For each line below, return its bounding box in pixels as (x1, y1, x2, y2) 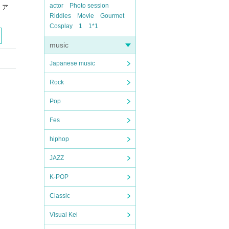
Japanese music (50, 60, 95, 67)
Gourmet (100, 12, 124, 19)
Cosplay (50, 22, 73, 30)
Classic (50, 192, 70, 199)
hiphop (50, 135, 69, 143)
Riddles (50, 12, 71, 19)
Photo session (70, 2, 109, 9)
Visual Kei (50, 211, 78, 218)
